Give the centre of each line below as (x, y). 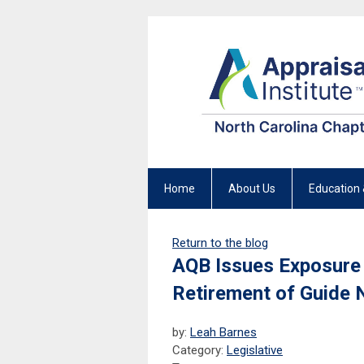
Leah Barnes (223, 333)
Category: (199, 351)
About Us (252, 189)
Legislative (255, 351)
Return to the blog (220, 243)
